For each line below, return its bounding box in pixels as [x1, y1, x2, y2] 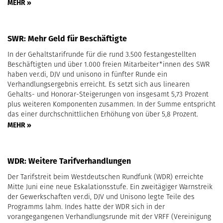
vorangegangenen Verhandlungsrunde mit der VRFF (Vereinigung [7, 211, 211, 222]
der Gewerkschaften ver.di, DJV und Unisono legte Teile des [7, 191, 195, 202]
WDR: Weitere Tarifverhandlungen [7, 155, 131, 167]
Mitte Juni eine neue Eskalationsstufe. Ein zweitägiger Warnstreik [7, 181, 213, 192]
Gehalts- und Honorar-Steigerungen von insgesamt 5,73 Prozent [7, 89, 209, 99]
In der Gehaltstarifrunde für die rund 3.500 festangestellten [7, 49, 196, 59]
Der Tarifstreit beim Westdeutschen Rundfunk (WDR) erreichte [7, 171, 204, 182]
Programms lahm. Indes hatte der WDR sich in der [7, 201, 165, 212]
